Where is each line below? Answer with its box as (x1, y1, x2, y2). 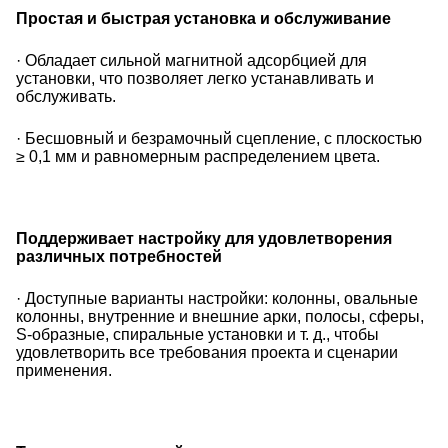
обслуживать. (16, 88, 116, 105)
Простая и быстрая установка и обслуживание (16, 10, 391, 27)
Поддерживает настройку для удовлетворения (16, 230, 392, 247)
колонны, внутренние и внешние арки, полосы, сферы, (16, 308, 424, 325)
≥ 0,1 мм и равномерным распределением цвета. (16, 148, 380, 165)
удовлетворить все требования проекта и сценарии (16, 344, 398, 361)
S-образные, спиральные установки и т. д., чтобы (16, 326, 379, 343)
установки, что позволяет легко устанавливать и (16, 70, 374, 87)
